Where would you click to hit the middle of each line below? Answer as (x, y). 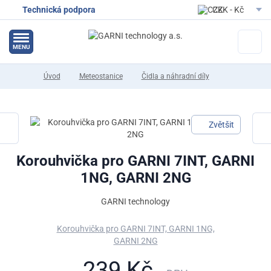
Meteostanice (101, 76)
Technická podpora (59, 10)
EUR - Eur (231, 29)
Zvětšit (221, 125)
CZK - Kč (230, 10)
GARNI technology (135, 201)
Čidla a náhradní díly (175, 76)
